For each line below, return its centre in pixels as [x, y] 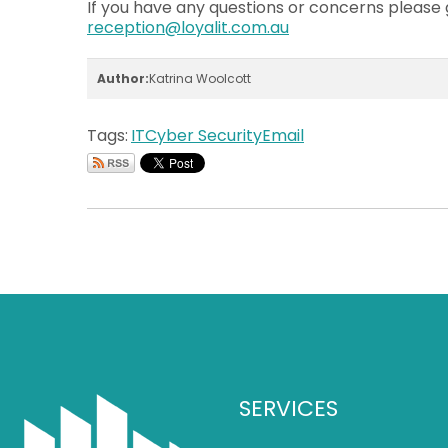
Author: [123, 78]
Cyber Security [203, 135]
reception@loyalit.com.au [188, 27]
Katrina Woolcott [200, 78]
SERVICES [288, 408]
